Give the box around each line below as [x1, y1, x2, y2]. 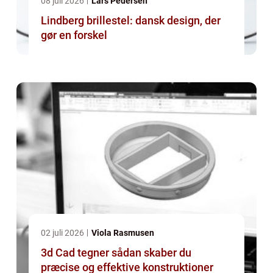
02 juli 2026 [41, 228, 86, 238]
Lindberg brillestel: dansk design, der [41, 14, 221, 27]
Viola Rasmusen [91, 228, 154, 238]
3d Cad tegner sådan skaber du [41, 246, 112, 260]
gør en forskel [41, 29, 107, 42]
